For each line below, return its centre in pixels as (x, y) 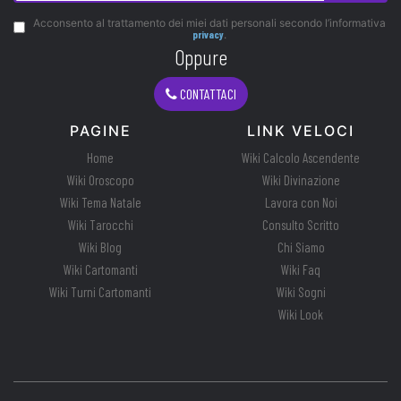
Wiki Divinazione (301, 180)
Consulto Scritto (301, 225)
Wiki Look (301, 315)
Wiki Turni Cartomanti (100, 292)
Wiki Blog (100, 247)
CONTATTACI (206, 94)
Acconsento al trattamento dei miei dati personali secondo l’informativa (209, 23)
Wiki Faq (301, 270)
